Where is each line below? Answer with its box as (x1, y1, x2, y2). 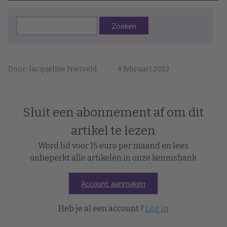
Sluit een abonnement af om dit (23, 105, 204, 120)
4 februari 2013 (118, 64, 169, 73)
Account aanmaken (81, 178, 146, 188)
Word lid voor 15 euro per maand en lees (38, 140, 189, 150)
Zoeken (111, 21, 136, 31)
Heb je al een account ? (58, 203, 145, 213)
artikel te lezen (71, 123, 156, 138)
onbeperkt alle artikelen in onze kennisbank (30, 153, 197, 163)
